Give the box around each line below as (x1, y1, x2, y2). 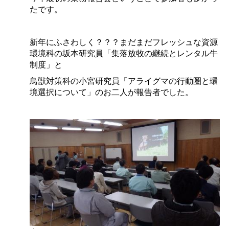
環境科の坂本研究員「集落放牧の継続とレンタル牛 (29, 47, 218, 59)
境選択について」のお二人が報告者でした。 (29, 85, 193, 98)
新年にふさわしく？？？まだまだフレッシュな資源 (29, 35, 218, 48)
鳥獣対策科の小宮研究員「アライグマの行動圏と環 (29, 74, 218, 86)
